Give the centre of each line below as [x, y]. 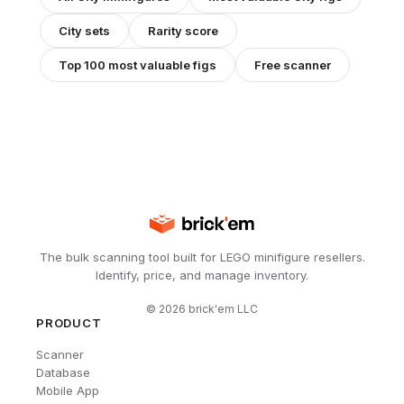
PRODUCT [69, 322]
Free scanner [293, 64]
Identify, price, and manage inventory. [202, 275]
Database [63, 372]
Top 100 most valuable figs [138, 64]
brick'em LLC [222, 308]
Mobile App [68, 390]
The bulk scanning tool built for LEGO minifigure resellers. [202, 257]
